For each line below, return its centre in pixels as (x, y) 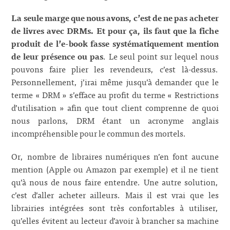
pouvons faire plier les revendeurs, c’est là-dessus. (115, 69)
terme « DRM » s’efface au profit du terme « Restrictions (115, 95)
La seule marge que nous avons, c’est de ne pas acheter (115, 18)
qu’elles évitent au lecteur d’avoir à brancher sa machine (115, 220)
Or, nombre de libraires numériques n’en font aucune (115, 156)
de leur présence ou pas (57, 56)
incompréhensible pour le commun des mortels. (99, 133)
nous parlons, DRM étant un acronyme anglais (115, 120)
